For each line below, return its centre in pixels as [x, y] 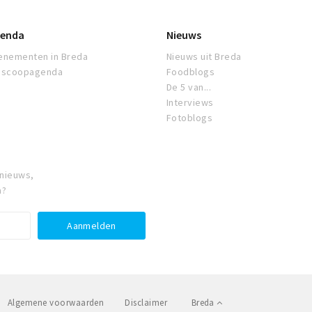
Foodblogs [191, 72]
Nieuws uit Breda [204, 57]
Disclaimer [146, 303]
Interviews [190, 103]
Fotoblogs [190, 118]
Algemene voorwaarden [56, 303]
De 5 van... [189, 87]
